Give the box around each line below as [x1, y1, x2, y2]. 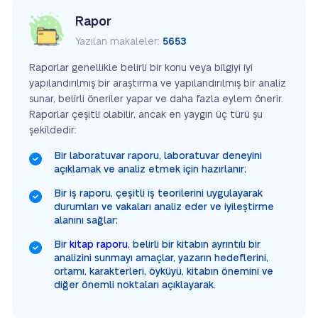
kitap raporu [70, 240, 128, 250]
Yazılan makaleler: [75, 37, 163, 47]
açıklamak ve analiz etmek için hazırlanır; [54, 165, 246, 175]
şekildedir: [29, 126, 77, 136]
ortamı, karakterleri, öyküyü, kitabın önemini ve [54, 267, 273, 277]
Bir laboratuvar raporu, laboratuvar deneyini [54, 151, 262, 161]
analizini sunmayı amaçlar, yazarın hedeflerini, [54, 253, 268, 263]
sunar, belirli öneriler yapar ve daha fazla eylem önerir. [29, 94, 283, 104]
